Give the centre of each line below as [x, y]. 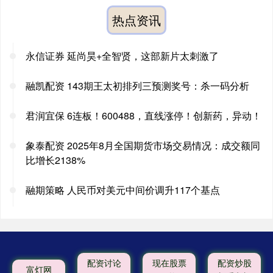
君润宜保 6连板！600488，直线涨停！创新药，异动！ [144, 116]
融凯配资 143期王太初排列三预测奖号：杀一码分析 [137, 86]
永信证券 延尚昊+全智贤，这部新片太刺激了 [122, 56]
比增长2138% [55, 160]
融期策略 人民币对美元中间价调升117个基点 [123, 190]
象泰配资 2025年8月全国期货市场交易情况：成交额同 [143, 146]
